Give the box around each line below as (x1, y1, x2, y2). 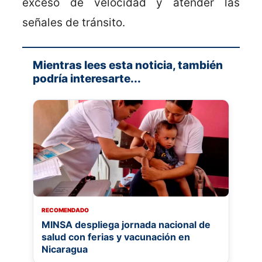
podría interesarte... (33, 72, 141, 86)
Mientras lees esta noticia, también (33, 58, 223, 73)
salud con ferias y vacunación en (42, 231, 190, 243)
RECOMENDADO (42, 206, 89, 214)
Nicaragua (42, 243, 88, 256)
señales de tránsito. (22, 16, 125, 30)
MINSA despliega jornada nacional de (42, 219, 211, 231)
